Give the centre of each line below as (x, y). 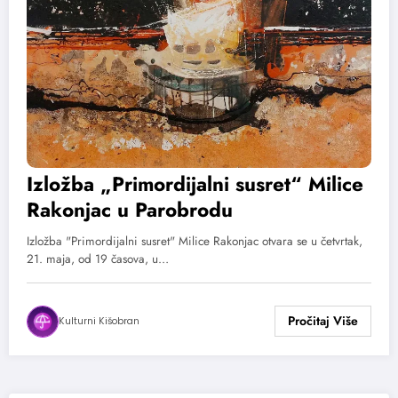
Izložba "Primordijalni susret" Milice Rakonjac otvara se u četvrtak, (195, 241)
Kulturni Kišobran (99, 321)
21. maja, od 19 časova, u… (98, 259)
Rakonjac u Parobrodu (130, 209)
